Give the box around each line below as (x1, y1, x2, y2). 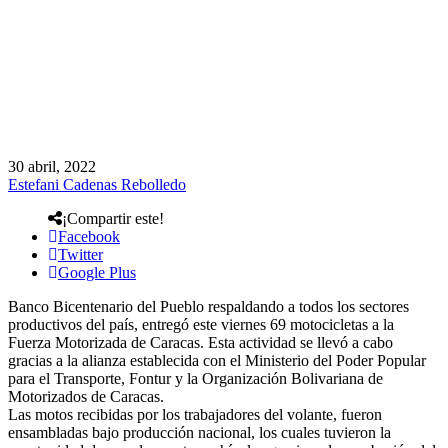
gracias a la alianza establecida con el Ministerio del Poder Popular (8, 351, 426, 369)
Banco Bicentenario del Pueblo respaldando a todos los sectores (8, 297, 409, 315)
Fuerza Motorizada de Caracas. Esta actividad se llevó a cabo (8, 333, 393, 351)
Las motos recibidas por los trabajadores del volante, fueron (8, 405, 382, 423)
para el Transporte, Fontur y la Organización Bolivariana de (8, 369, 383, 387)
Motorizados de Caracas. (8, 387, 164, 405)
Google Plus (58, 263, 136, 281)
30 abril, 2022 (8, 157, 96, 175)
